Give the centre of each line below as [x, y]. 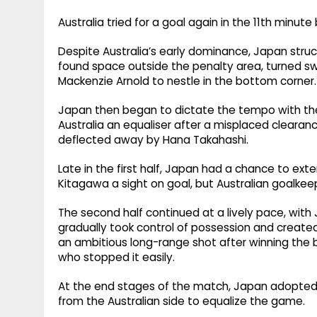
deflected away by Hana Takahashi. [153, 140]
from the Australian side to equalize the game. [181, 301]
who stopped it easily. [116, 258]
